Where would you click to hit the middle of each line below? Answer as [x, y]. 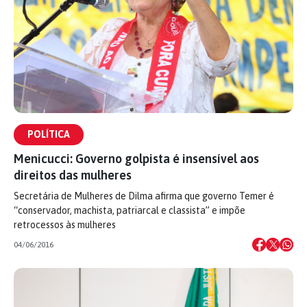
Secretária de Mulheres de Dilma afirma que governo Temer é [144, 196]
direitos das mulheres [73, 175]
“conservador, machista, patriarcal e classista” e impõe [130, 210]
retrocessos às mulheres [65, 225]
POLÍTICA [49, 134]
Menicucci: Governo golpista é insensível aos [136, 159]
